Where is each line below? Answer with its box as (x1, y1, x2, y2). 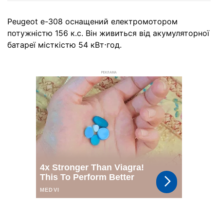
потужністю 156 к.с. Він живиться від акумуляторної (7, 28, 209, 38)
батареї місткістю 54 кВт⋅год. (7, 39, 122, 50)
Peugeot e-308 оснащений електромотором (7, 16, 178, 26)
